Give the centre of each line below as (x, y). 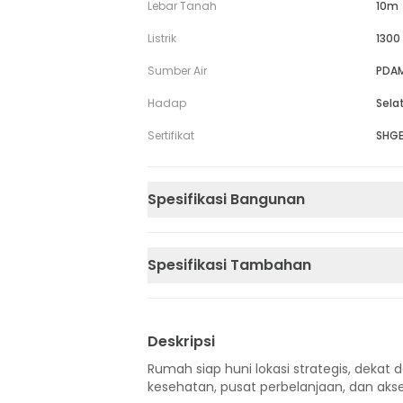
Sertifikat (171, 136)
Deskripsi (181, 342)
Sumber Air (177, 71)
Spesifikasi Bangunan (226, 200)
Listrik (162, 39)
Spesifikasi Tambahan (229, 265)
